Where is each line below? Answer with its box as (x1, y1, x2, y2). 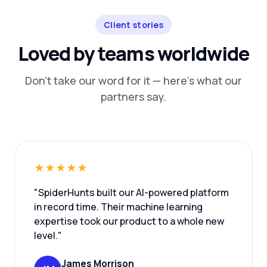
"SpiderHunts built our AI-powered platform (34, 186, 229, 199)
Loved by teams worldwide (18, 41, 249, 67)
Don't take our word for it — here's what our (25, 73, 242, 88)
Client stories (104, 19, 163, 30)
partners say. (101, 89, 166, 104)
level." (34, 229, 62, 242)
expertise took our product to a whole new (34, 215, 224, 228)
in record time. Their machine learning (34, 200, 203, 213)
